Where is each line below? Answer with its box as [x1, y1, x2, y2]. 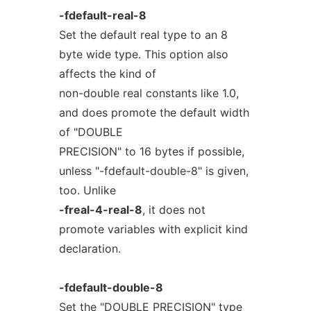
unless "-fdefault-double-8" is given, [58, 164, 249, 178]
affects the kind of [58, 67, 156, 81]
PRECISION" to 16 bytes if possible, [58, 144, 244, 158]
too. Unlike [58, 183, 116, 197]
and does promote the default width [58, 106, 249, 119]
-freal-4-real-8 [58, 203, 142, 217]
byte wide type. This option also [58, 47, 228, 61]
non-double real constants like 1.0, [58, 86, 239, 100]
